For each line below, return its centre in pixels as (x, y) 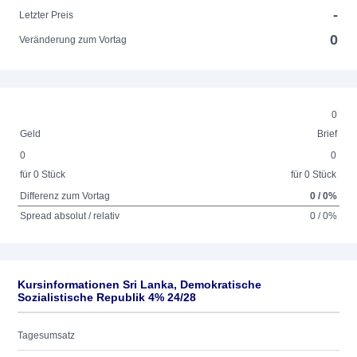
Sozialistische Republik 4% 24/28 (107, 297)
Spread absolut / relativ (70, 216)
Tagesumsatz (46, 335)
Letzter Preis (47, 15)
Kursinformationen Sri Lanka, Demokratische (139, 284)
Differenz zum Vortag (65, 196)
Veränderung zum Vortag (73, 40)
